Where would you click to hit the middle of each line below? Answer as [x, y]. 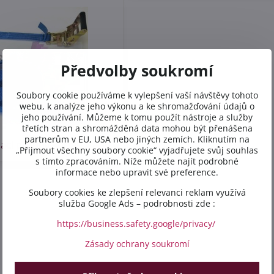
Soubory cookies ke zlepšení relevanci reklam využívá [137, 192]
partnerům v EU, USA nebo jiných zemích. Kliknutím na [137, 139]
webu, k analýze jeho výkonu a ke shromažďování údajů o [137, 106]
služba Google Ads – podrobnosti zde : [137, 203]
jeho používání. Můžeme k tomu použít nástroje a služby [137, 117]
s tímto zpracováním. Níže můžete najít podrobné [137, 161]
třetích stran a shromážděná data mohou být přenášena [137, 128]
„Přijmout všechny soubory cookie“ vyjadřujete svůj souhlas [137, 150]
